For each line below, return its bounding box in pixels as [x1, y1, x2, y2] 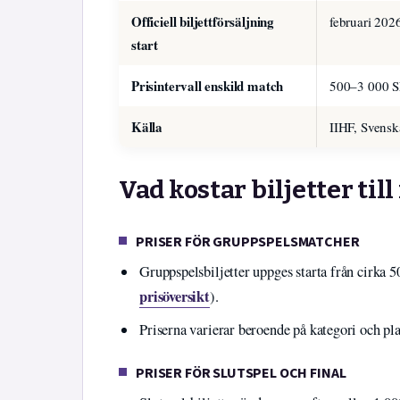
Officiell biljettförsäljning [131, 11, 274, 31]
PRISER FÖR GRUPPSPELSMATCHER [136, 231, 360, 252]
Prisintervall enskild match [131, 75, 284, 96]
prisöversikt [139, 285, 210, 307]
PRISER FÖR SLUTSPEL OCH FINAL [136, 362, 346, 383]
